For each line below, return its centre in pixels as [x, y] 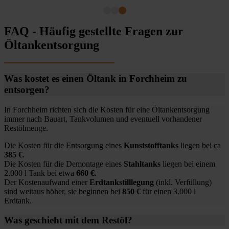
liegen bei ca [200, 145]
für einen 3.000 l [168, 191]
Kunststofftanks [151, 145]
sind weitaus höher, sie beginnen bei [63, 191]
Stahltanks [142, 164]
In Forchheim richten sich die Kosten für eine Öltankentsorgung [107, 109]
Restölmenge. [26, 128]
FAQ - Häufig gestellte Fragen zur [94, 31]
